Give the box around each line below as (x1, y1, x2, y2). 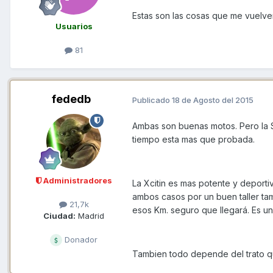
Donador (62, 235, 97, 245)
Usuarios (55, 21, 93, 31)
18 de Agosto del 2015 (172, 94, 253, 105)
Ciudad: (43, 211, 76, 221)
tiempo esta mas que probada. (132, 134, 255, 145)
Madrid (76, 211, 104, 221)
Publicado (132, 94, 172, 105)
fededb (52, 92, 91, 105)
